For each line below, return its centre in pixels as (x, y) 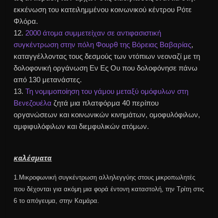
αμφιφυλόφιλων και (46, 127)
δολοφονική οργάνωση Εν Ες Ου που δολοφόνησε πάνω (106, 68)
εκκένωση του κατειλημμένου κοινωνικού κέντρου (95, 10)
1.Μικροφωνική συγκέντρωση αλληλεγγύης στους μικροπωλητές (105, 178)
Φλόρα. (26, 21)
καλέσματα (33, 158)
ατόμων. (135, 127)
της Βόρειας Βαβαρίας (155, 45)
